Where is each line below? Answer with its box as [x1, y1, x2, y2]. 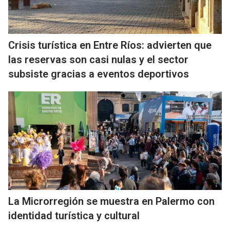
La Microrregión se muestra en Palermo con [8, 195, 215, 207]
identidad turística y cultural [8, 209, 140, 222]
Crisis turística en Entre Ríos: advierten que [8, 39, 212, 51]
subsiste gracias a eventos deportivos [8, 68, 189, 80]
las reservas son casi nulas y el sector [8, 53, 188, 66]
